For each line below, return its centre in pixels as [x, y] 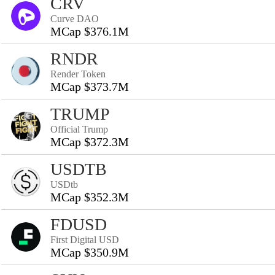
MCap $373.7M [90, 87]
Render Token [78, 74]
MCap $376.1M [90, 31]
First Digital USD [85, 240]
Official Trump [79, 129]
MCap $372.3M [90, 142]
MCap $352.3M [90, 197]
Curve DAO [75, 19]
